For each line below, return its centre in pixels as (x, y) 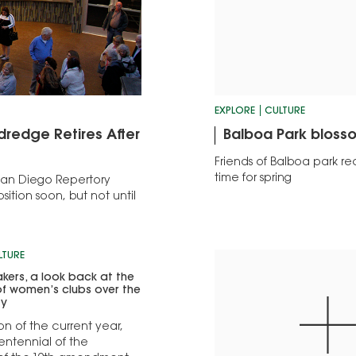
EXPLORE (235, 112)
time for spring (253, 179)
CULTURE (285, 112)
